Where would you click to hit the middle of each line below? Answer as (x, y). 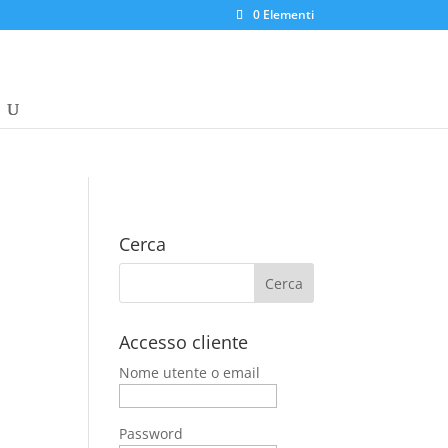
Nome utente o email (190, 372)
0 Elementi (283, 14)
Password (151, 433)
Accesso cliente (184, 342)
